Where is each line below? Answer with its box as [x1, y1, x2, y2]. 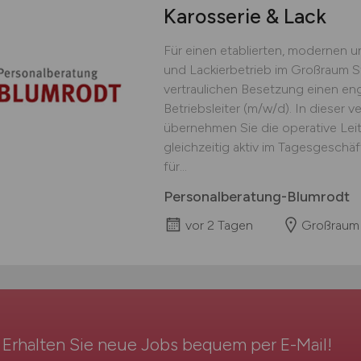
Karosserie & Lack [163, 4, 326, 28]
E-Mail [280, 334, 327, 355]
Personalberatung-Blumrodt [163, 188, 350, 205]
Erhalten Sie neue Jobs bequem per [2, 334, 280, 355]
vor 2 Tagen [185, 218, 253, 233]
